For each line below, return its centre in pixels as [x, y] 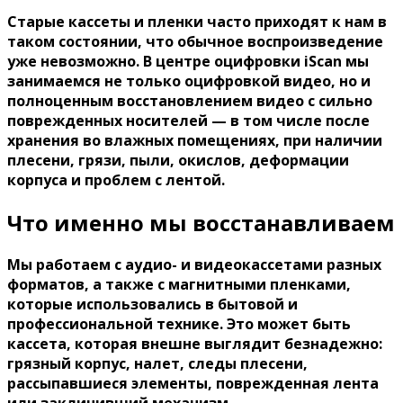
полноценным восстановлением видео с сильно [190, 100]
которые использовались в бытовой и [152, 304]
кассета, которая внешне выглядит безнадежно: [195, 344]
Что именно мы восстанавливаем [201, 222]
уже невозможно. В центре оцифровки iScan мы [188, 61]
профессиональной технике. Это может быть [179, 324]
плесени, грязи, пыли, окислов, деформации [178, 160]
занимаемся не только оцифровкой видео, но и [189, 81]
